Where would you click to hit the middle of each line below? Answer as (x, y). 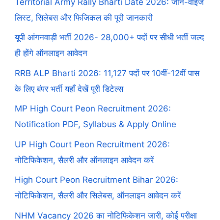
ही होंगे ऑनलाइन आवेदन (51, 53)
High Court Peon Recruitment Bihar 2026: (96, 180)
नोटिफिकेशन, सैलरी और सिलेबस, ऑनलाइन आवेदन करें (98, 196)
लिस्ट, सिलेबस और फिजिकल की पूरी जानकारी (84, 17)
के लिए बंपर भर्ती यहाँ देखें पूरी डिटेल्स (69, 89)
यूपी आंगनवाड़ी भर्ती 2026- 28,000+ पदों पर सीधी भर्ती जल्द (110, 38)
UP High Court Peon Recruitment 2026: (92, 144)
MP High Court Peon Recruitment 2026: (93, 109)
